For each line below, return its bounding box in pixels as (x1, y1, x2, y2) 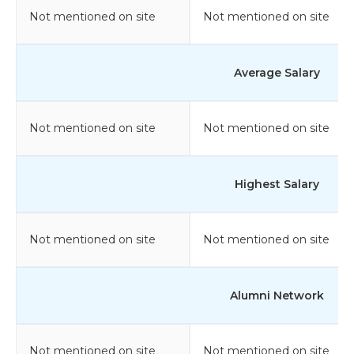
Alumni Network (229, 288, 324, 303)
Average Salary (233, 65, 320, 80)
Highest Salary (234, 176, 319, 191)
